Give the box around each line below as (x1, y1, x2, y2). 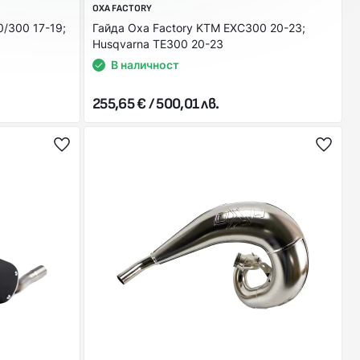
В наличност (111, 58, 179, 72)
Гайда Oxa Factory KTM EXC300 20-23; (92, 21, 305, 35)
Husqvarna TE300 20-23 (92, 37, 223, 51)
